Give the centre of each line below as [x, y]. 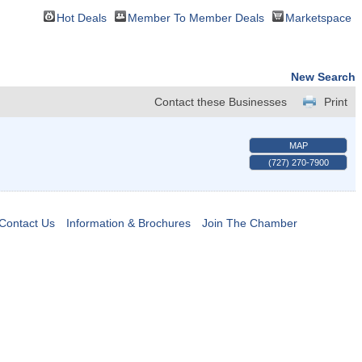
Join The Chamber [249, 223]
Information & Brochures [128, 223]
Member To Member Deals [196, 18]
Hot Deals [82, 18]
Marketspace [318, 18]
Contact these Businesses [221, 102]
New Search [323, 77]
